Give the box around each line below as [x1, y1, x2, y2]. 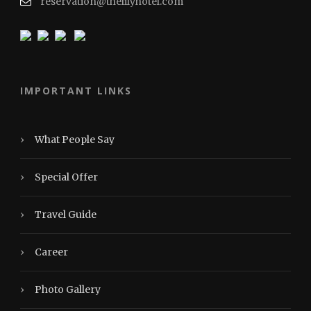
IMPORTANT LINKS [20, 84, 132, 97]
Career [35, 246, 68, 258]
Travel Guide [35, 208, 96, 221]
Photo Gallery [35, 283, 101, 296]
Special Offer [35, 171, 98, 183]
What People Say [35, 133, 115, 146]
